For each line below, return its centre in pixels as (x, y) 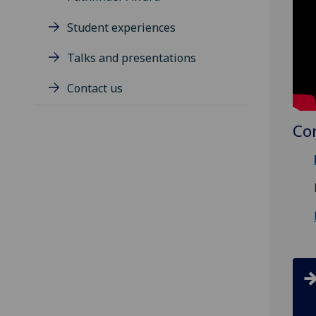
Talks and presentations (132, 57)
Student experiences (121, 27)
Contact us (95, 89)
